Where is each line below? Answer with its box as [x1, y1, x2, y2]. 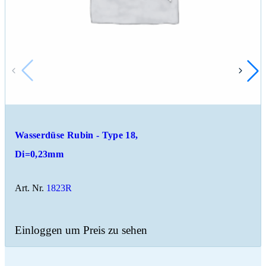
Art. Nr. [15, 182, 44, 193]
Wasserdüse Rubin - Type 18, [15, 129, 138, 140]
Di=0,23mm [15, 148, 64, 159]
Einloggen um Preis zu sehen [15, 223, 147, 236]
